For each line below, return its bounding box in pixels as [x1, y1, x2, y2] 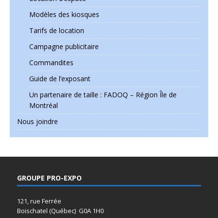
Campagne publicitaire [29, 42, 99, 52]
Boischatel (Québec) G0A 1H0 [17, 206, 104, 216]
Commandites [29, 58, 73, 68]
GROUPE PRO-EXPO [17, 173, 82, 183]
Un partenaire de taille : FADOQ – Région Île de [29, 90, 177, 100]
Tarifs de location [29, 26, 84, 36]
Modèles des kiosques [29, 10, 99, 19]
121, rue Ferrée [17, 197, 61, 206]
